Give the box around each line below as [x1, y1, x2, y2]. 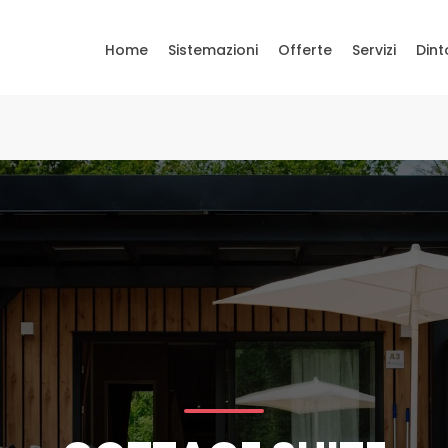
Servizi [352, 40, 396, 60]
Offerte [278, 40, 332, 60]
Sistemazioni [168, 40, 258, 60]
